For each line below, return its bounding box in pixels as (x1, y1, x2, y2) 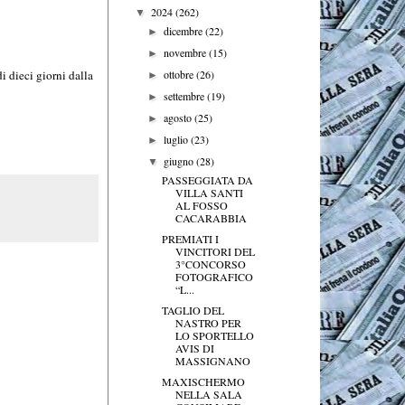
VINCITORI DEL (174, 243, 255, 259)
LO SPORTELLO (174, 327, 254, 343)
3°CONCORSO (174, 256, 246, 271)
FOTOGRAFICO (174, 268, 253, 284)
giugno (164, 153, 197, 168)
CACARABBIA (174, 210, 247, 225)
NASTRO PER (174, 315, 241, 330)
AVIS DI (174, 340, 214, 355)
